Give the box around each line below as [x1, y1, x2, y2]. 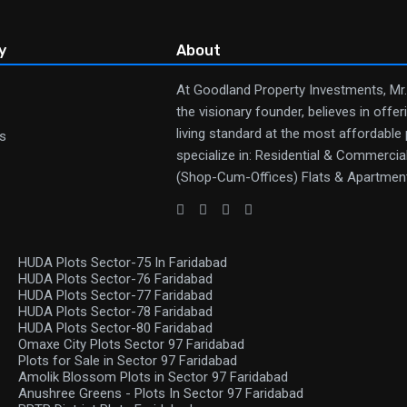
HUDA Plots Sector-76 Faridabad [18, 271, 213, 287]
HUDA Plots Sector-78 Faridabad [18, 303, 213, 320]
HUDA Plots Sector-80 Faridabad [18, 320, 213, 336]
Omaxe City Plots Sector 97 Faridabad [18, 336, 244, 352]
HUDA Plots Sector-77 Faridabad [18, 287, 213, 303]
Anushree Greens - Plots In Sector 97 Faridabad [18, 385, 303, 402]
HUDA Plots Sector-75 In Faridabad [18, 254, 227, 271]
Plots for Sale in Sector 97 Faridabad [18, 352, 237, 369]
